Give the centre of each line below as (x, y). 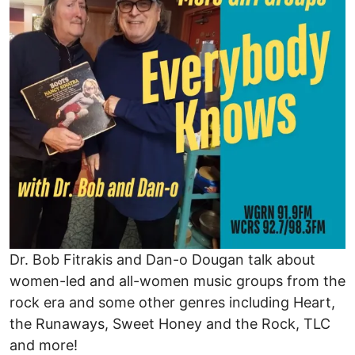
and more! (44, 345)
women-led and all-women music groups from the (177, 281)
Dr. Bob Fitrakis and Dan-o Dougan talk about (162, 260)
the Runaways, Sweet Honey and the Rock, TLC (170, 324)
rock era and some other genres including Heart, (172, 302)
